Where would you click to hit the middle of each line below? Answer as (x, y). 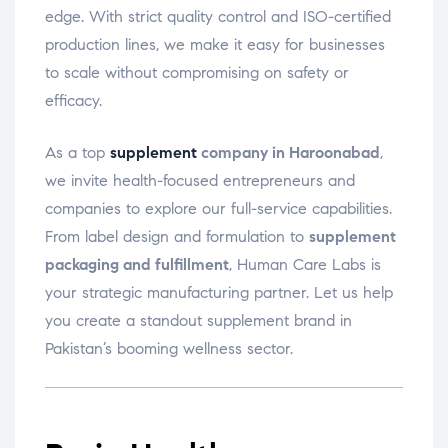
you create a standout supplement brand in (198, 321)
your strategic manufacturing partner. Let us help (219, 293)
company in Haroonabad (288, 153)
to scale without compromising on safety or (197, 73)
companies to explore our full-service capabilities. (218, 209)
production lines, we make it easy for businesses (215, 45)
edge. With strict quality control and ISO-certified (218, 17)
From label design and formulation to (177, 237)
